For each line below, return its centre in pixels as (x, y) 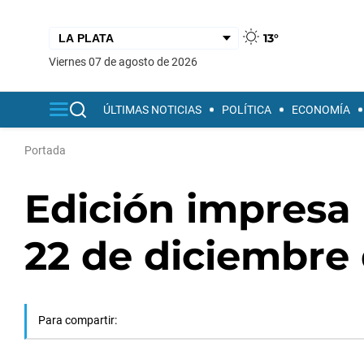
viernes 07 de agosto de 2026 (127, 61)
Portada (45, 150)
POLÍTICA (247, 110)
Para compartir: (78, 320)
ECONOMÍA (321, 110)
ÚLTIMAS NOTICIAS (152, 110)
